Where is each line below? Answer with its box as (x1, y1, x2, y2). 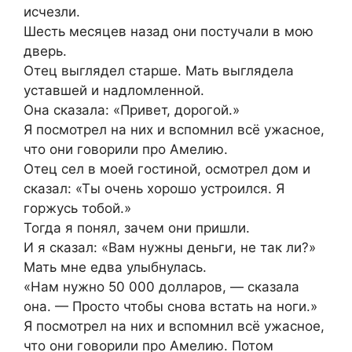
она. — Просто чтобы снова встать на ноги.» (24, 299, 317, 315)
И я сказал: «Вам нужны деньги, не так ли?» (24, 240, 316, 256)
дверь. (24, 43, 67, 60)
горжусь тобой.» (24, 200, 131, 217)
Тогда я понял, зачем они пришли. (24, 220, 250, 236)
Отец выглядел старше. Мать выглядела (24, 63, 294, 79)
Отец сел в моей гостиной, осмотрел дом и (24, 161, 310, 178)
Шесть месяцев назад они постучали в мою (24, 24, 313, 40)
